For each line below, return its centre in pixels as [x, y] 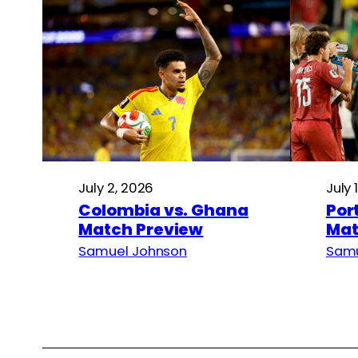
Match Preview [141, 229]
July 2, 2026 [116, 187]
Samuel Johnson [133, 251]
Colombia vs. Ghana [163, 210]
